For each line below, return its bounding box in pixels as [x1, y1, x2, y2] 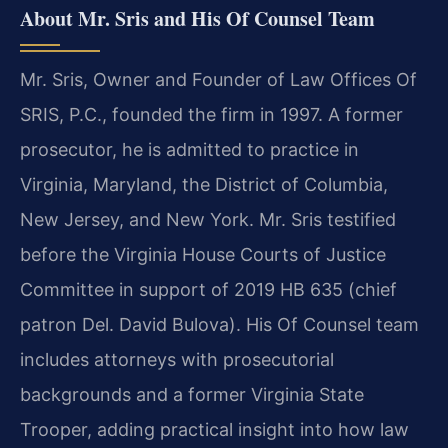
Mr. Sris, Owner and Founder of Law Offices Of [20, 68, 417, 90]
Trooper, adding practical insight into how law [20, 418, 409, 440]
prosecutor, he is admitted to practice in [20, 138, 359, 160]
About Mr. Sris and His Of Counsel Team [20, 3, 375, 33]
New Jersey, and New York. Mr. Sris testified [20, 208, 396, 230]
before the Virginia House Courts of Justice [20, 243, 386, 265]
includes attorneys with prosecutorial [20, 348, 334, 370]
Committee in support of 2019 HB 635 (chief [20, 278, 397, 300]
